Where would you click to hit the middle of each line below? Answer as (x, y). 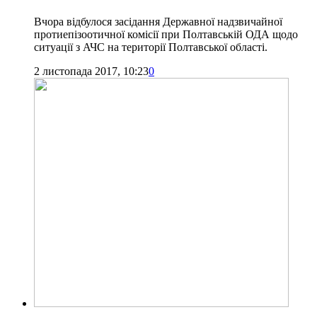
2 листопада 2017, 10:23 (91, 71)
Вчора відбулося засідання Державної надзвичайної (158, 21)
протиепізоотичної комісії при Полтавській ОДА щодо (166, 34)
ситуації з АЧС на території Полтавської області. (151, 47)
